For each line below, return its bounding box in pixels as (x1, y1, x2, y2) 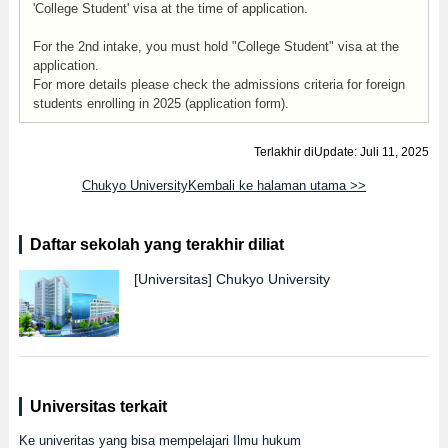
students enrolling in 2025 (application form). (32, 96, 289, 111)
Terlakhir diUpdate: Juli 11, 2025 (254, 145, 430, 159)
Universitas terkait (29, 398, 167, 415)
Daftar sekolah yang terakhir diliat (29, 236, 284, 253)
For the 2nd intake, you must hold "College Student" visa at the (32, 39, 399, 54)
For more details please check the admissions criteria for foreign (32, 77, 405, 92)
